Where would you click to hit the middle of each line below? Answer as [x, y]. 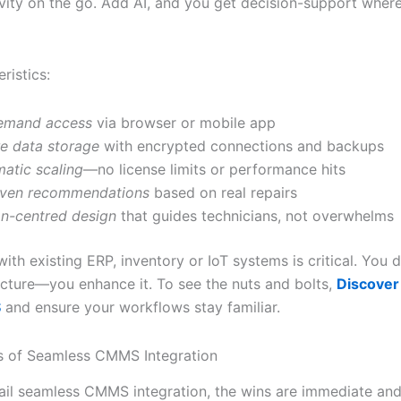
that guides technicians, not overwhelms [255, 215]
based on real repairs [223, 192]
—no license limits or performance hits [214, 169]
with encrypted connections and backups [242, 145]
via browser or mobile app [184, 122]
